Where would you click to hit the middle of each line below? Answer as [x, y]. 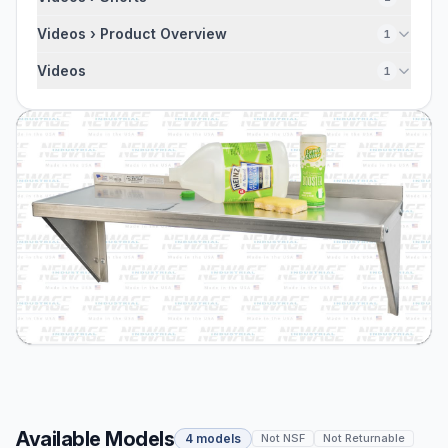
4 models [213, 438]
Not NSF [283, 438]
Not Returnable [364, 438]
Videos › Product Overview [132, 33]
